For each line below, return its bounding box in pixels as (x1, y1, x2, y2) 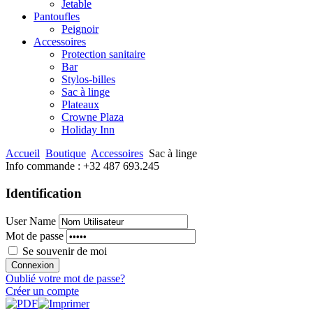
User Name (6, 214, 56, 227)
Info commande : (6, 160, 83, 173)
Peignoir (61, 23, 99, 36)
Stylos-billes (61, 73, 115, 86)
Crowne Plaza (61, 111, 124, 124)
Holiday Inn (61, 124, 115, 136)
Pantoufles (34, 10, 80, 23)
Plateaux (61, 99, 99, 111)
